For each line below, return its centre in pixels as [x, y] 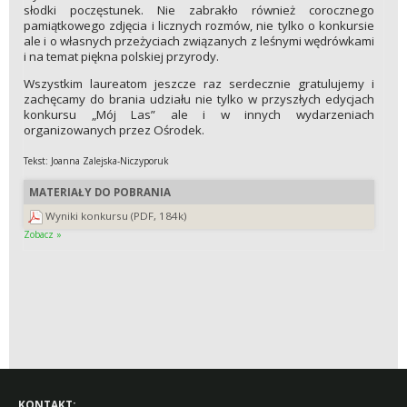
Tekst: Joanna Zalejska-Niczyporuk [96, 161]
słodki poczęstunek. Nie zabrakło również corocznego [199, 10]
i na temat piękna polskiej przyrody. [121, 57]
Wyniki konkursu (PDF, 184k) [116, 216]
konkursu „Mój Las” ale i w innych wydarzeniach [199, 115]
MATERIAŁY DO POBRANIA [99, 192]
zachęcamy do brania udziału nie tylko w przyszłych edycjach [199, 99]
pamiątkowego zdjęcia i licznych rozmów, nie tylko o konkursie [199, 26]
